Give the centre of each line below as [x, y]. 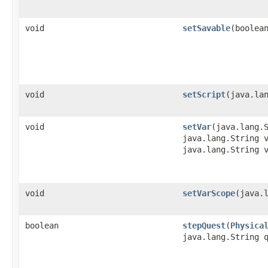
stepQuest [204, 226]
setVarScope [209, 193]
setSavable [206, 28]
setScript [204, 95]
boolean [42, 226]
